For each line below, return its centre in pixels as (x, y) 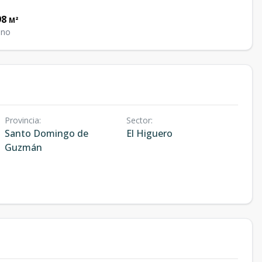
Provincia (22, 120)
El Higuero (149, 133)
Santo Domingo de (46, 133)
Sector (138, 120)
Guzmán (23, 147)
